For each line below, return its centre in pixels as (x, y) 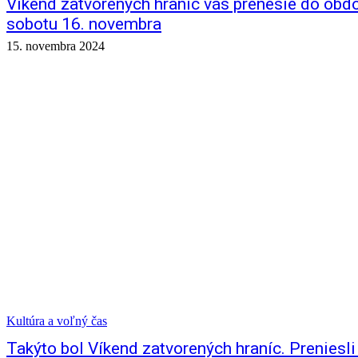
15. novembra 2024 (56, 46)
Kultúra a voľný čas (57, 321)
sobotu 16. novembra (84, 24)
